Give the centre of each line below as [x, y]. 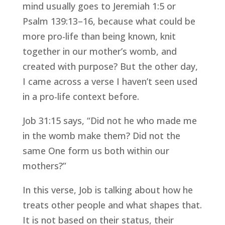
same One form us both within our [96, 151]
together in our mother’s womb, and [99, 51]
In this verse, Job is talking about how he [107, 190]
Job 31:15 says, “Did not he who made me [109, 121]
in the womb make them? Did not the [101, 136]
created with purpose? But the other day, [110, 67]
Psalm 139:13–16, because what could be [109, 21]
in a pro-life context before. [81, 97]
